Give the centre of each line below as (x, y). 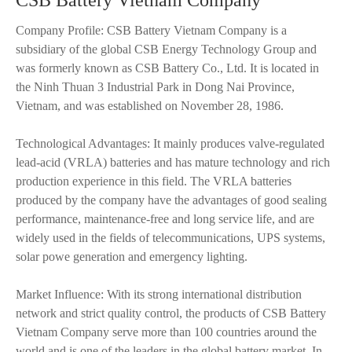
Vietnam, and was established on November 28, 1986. (150, 106)
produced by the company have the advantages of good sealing (171, 200)
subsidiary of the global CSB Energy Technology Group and (166, 49)
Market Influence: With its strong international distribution (159, 294)
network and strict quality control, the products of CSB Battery (171, 313)
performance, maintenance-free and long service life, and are (165, 219)
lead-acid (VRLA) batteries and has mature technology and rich (173, 162)
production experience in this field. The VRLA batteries (154, 181)
